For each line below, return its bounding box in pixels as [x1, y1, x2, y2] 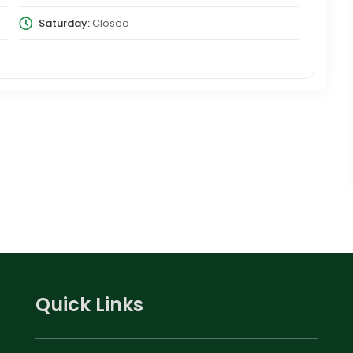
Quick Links [35, 292, 143, 318]
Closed [89, 15, 129, 31]
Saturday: [38, 15, 90, 31]
